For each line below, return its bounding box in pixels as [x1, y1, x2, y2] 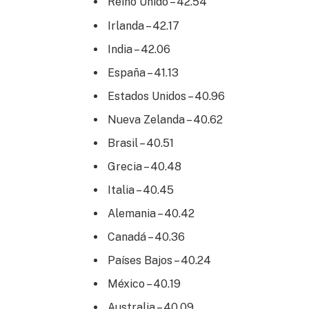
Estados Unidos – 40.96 [107, 89, 225, 103]
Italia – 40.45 [107, 183, 174, 197]
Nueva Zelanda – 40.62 [107, 112, 223, 126]
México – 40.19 [107, 277, 181, 290]
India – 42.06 [107, 42, 170, 56]
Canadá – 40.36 [107, 230, 185, 243]
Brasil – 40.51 [107, 136, 174, 150]
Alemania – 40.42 [107, 206, 195, 220]
